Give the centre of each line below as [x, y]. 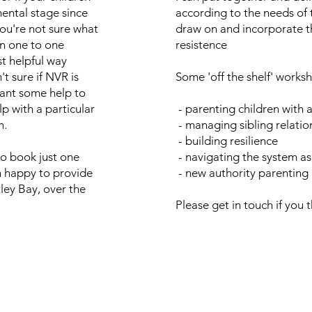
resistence [201, 45]
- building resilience [227, 141]
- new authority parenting [242, 173]
